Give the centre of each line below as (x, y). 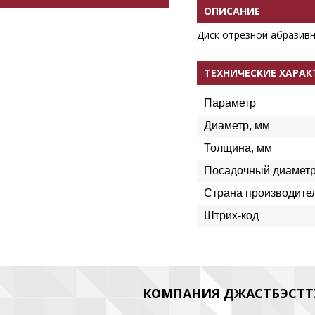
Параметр (230, 103)
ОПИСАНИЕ (232, 11)
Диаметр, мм (237, 126)
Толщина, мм (238, 148)
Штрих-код (231, 216)
